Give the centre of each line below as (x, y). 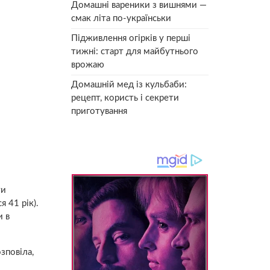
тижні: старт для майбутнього (135, 51)
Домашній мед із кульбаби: (129, 84)
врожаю (88, 64)
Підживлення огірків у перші (131, 38)
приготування (99, 111)
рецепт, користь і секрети (125, 98)
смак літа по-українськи (121, 18)
